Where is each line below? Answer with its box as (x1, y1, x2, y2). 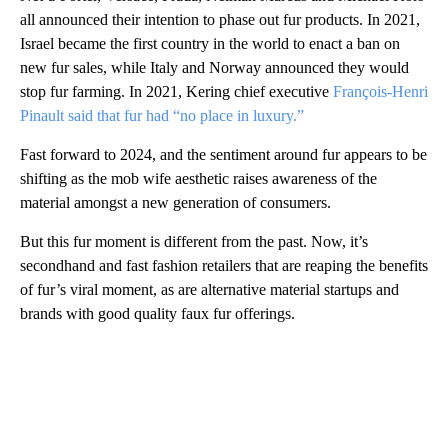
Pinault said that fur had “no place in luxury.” (20, 107, 304, 124)
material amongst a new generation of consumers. (20, 194, 331, 211)
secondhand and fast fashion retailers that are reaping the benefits (20, 257, 428, 274)
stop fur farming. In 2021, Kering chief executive (20, 83, 333, 100)
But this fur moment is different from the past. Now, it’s (20, 233, 368, 250)
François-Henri (333, 83, 428, 100)
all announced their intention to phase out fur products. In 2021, (20, 11, 420, 28)
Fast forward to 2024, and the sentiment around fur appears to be (20, 146, 427, 163)
